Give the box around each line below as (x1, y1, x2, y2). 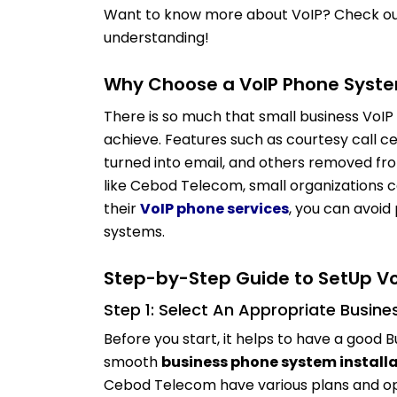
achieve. (104, 129, 161, 150)
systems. (104, 222, 168, 242)
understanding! (104, 27, 209, 48)
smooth (104, 352, 161, 372)
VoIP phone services (140, 198, 289, 219)
